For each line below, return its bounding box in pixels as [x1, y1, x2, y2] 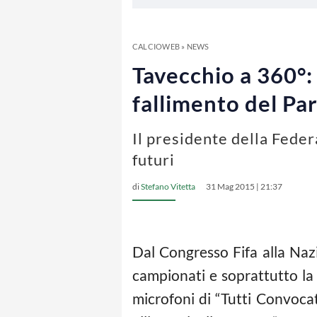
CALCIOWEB [132, 42, 180, 51]
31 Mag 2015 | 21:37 [206, 181, 282, 192]
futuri [132, 150, 175, 169]
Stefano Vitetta [141, 181, 195, 192]
